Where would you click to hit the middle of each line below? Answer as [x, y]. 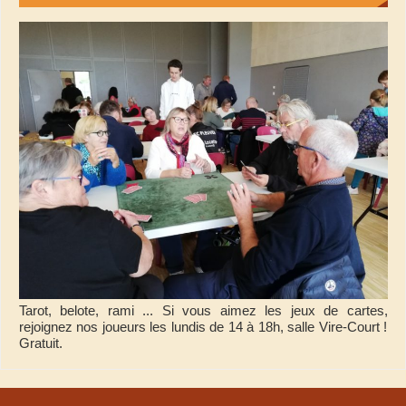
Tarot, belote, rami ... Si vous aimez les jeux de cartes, [203, 310]
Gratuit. [40, 343]
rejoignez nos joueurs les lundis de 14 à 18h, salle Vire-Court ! [203, 326]
